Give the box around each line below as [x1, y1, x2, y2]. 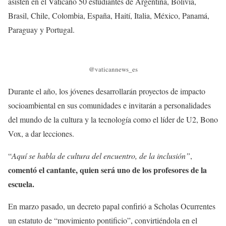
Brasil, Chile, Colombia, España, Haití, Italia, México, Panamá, [8, 10, 209, 21]
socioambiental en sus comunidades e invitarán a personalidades [8, 100, 211, 111]
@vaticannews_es [88, 65, 138, 74]
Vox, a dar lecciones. [8, 128, 74, 139]
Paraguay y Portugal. [8, 24, 77, 35]
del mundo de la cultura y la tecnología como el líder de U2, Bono [8, 114, 218, 125]
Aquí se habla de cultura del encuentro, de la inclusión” [12, 150, 190, 161]
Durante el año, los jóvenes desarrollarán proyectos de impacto [8, 86, 205, 97]
